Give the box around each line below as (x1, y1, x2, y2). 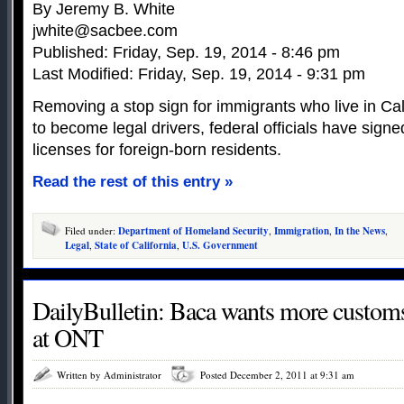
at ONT (32, 320, 103, 354)
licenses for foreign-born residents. (32, 141, 281, 159)
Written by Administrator (57, 368, 161, 381)
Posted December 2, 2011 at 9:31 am (200, 368, 354, 381)
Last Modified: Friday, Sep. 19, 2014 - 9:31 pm (32, 65, 365, 83)
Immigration (274, 224, 329, 238)
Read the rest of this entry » (32, 173, 233, 190)
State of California (95, 238, 177, 252)
